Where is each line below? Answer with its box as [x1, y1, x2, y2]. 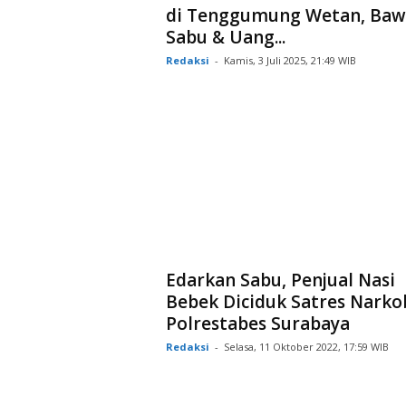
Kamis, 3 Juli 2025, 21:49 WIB [223, 53, 356, 67]
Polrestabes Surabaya [165, 311, 350, 335]
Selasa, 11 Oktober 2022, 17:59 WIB [223, 339, 389, 353]
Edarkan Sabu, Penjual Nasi [165, 267, 395, 292]
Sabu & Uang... [165, 24, 285, 49]
